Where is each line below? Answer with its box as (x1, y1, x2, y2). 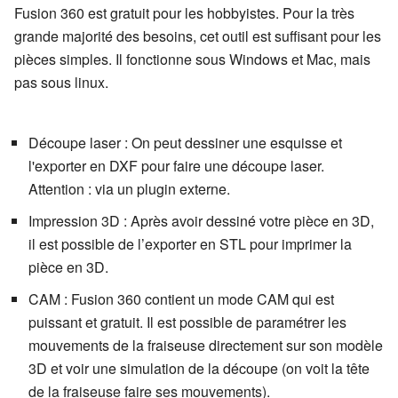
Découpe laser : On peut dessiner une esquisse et (28, 132, 342, 154)
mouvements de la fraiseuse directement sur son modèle (28, 335, 383, 356)
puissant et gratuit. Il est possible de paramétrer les (28, 312, 346, 333)
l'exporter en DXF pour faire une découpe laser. (28, 155, 324, 177)
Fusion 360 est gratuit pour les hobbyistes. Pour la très (14, 3, 354, 24)
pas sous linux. (14, 72, 108, 93)
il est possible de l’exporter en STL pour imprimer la (28, 234, 352, 255)
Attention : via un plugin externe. (28, 179, 230, 200)
